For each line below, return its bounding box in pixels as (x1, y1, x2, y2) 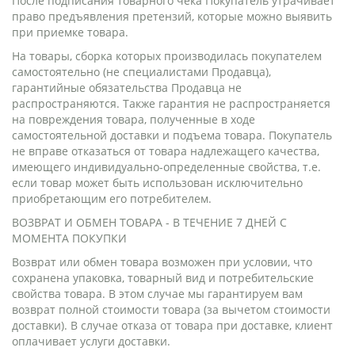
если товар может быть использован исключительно (12, 175, 303, 190)
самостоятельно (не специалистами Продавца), (12, 64, 271, 79)
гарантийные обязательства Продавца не (12, 80, 242, 95)
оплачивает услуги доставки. (12, 334, 170, 349)
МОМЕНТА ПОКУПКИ (12, 231, 127, 246)
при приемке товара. (12, 25, 128, 40)
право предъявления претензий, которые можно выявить (12, 9, 332, 24)
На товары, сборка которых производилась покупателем (12, 48, 322, 63)
